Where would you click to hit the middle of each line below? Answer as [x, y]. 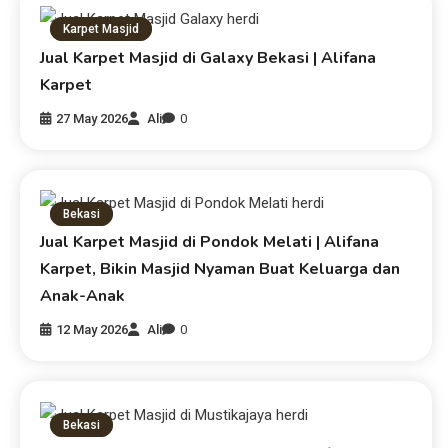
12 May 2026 [92, 330]
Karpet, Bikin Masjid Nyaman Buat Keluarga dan [220, 269]
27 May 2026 [92, 118]
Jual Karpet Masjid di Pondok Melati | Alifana [210, 242]
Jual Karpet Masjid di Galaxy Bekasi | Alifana [208, 57]
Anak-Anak [83, 296]
